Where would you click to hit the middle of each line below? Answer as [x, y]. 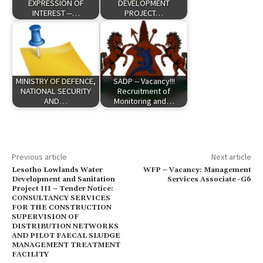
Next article [231, 156]
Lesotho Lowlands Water [57, 170]
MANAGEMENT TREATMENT [66, 245]
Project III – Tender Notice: [63, 188]
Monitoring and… [144, 101]
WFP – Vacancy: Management [197, 170]
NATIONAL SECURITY [56, 91]
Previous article [39, 156]
